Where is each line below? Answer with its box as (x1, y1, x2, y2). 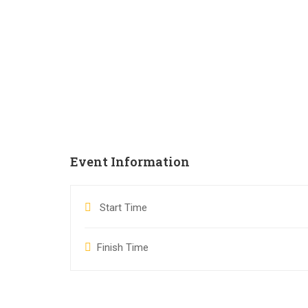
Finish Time (97, 241, 148, 254)
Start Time (97, 201, 147, 214)
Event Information (70, 153, 190, 170)
